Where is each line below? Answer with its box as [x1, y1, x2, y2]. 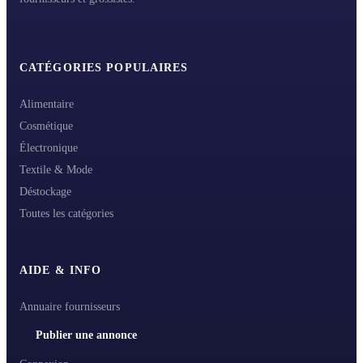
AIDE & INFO [19, 264, 102, 277]
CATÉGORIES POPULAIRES [19, 62, 189, 75]
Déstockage [19, 186, 71, 199]
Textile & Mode [19, 164, 92, 177]
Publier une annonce [36, 329, 137, 342]
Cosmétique [19, 120, 73, 133]
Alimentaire [19, 98, 74, 111]
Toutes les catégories [19, 207, 113, 220]
